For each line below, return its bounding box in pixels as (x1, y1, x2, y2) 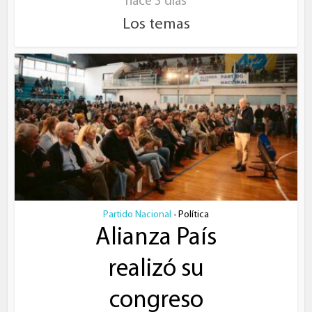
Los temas (122, 17, 190, 33)
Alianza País (95, 226, 217, 251)
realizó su (108, 258, 204, 283)
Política (178, 210, 209, 221)
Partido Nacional (103, 210, 171, 221)
